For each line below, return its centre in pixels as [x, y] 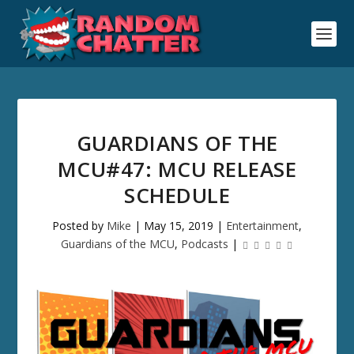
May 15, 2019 [179, 226]
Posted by [79, 226]
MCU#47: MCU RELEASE [177, 169]
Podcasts [205, 244]
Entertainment [262, 226]
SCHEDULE [177, 195]
